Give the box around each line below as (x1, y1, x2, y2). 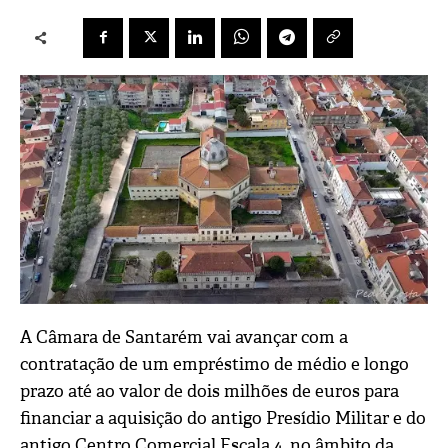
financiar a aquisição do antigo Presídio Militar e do (20, 408, 426, 430)
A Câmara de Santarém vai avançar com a (20, 327, 348, 349)
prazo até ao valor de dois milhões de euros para (20, 381, 399, 403)
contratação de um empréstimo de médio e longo (20, 354, 409, 376)
